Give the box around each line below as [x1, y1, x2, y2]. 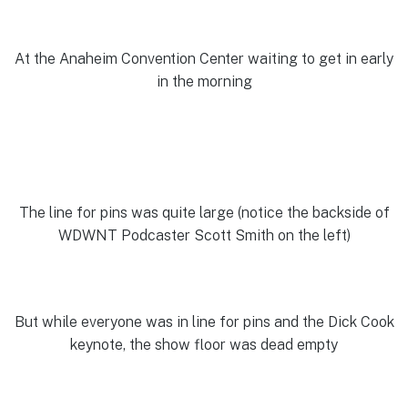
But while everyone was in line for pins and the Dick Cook [14, 312, 394, 331]
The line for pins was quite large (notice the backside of [18, 204, 390, 222]
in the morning [156, 72, 252, 90]
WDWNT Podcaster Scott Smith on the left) [57, 227, 351, 245]
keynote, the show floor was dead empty [70, 335, 338, 353]
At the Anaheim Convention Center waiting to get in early [15, 49, 393, 67]
